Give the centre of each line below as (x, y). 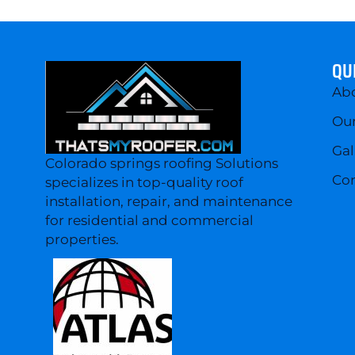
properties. (82, 240)
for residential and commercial (149, 221)
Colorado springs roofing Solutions (161, 164)
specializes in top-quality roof (144, 183)
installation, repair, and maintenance (168, 202)
